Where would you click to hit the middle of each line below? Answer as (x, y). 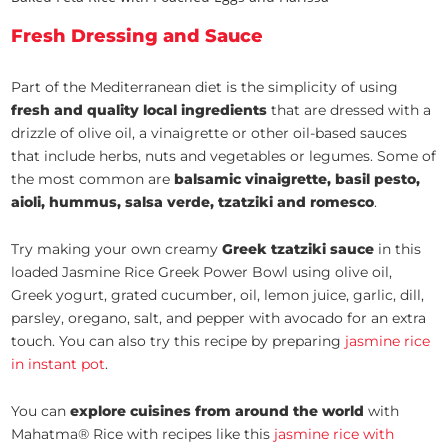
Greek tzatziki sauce (298, 249)
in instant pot (58, 364)
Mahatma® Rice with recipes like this (143, 434)
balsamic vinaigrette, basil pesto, (297, 179)
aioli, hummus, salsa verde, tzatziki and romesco (193, 202)
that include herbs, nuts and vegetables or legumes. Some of (224, 156)
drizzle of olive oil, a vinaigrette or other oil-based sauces (209, 133)
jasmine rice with (334, 434)
